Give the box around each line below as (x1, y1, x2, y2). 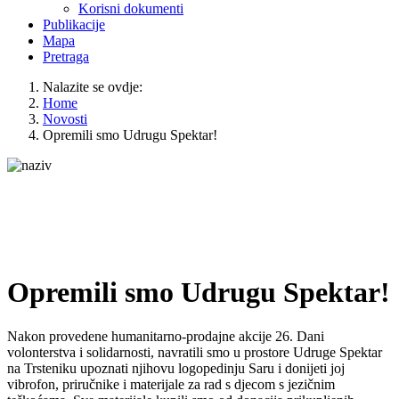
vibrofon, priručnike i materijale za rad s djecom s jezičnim (7, 376, 335, 392)
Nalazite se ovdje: (43, 79, 150, 94)
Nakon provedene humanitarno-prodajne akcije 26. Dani (7, 328, 324, 344)
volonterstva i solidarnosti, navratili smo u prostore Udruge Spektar (7, 344, 382, 360)
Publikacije (43, 17, 105, 32)
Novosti (43, 111, 87, 126)
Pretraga (43, 49, 89, 64)
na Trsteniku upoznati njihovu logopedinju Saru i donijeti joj (7, 360, 345, 376)
